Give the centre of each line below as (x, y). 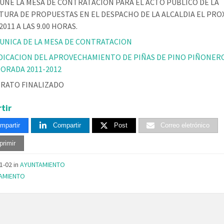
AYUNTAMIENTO (43, 165)
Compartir (67, 125)
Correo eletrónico (185, 125)
